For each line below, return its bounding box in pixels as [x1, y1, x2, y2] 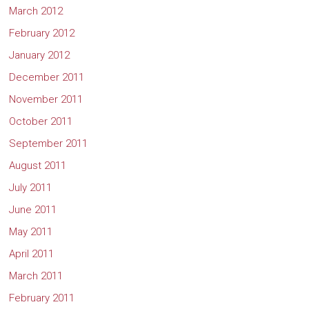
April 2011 [9, 247, 54, 260]
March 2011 [9, 269, 63, 282]
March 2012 [9, 4, 63, 17]
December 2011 [9, 70, 85, 83]
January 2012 [9, 48, 70, 61]
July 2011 [9, 181, 52, 194]
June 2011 [9, 203, 57, 216]
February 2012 [9, 26, 75, 39]
